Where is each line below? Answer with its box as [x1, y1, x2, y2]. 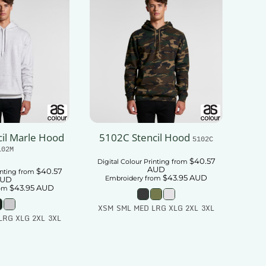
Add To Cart [135, 224, 195, 236]
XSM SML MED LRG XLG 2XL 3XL [98, 202, 214, 214]
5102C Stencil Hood [99, 131, 190, 145]
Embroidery [105, 174, 143, 183]
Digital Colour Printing [97, 157, 170, 166]
